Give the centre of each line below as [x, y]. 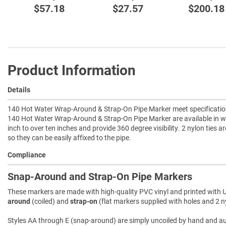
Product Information [72, 70]
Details [19, 90]
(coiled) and [50, 201]
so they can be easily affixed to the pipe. [69, 137]
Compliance [27, 155]
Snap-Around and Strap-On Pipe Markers [100, 176]
